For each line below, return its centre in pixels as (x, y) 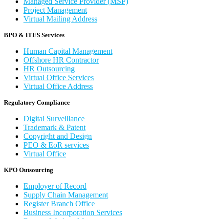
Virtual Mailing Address (60, 19)
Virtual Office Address (58, 86)
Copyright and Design (58, 136)
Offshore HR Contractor (61, 60)
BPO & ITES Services (34, 35)
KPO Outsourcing (29, 170)
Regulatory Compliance (37, 102)
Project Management (55, 10)
